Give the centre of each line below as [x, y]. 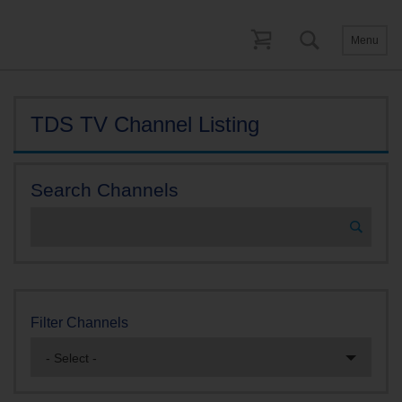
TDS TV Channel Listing [145, 124]
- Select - [71, 358]
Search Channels [105, 190]
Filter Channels [79, 323]
